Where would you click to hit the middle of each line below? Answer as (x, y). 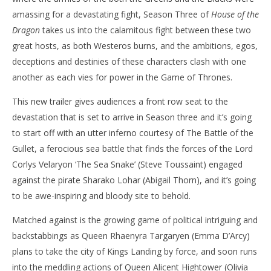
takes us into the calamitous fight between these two (145, 30)
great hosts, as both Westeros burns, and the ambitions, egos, (135, 45)
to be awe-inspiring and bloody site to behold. (101, 195)
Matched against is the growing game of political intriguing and (135, 220)
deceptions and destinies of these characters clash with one (129, 61)
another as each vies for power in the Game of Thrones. (122, 77)
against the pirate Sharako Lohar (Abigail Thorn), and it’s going (134, 180)
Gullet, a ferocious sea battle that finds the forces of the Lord (132, 148)
